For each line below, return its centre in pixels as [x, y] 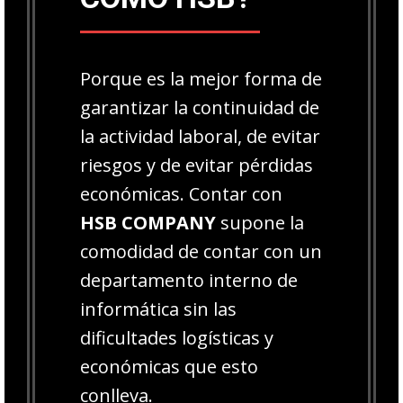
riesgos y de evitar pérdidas [197, 165]
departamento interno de [189, 280]
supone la [260, 222]
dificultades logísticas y [177, 337]
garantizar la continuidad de [200, 107]
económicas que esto [169, 366]
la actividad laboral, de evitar [200, 136]
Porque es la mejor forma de [201, 78]
